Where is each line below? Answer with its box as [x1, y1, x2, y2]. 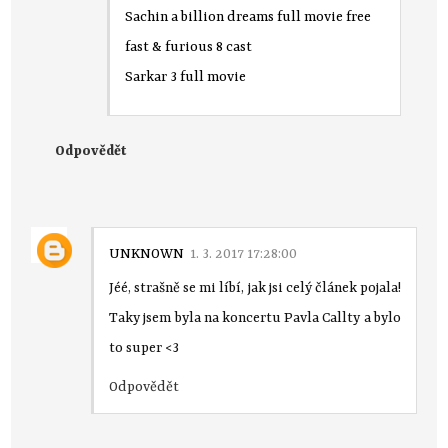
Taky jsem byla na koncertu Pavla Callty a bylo [109, 309, 401, 326]
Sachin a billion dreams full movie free [125, 8, 372, 25]
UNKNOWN [109, 245, 185, 262]
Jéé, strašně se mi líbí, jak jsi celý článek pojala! [109, 279, 401, 296]
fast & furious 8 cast [125, 38, 253, 55]
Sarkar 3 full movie [125, 68, 247, 85]
